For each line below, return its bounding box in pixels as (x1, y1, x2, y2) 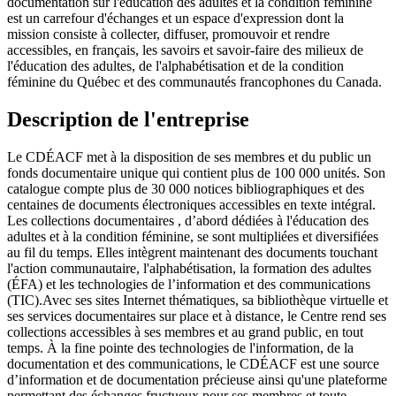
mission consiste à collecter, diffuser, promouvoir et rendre (7, 26, 330, 42)
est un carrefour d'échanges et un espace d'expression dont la (7, 10, 344, 26)
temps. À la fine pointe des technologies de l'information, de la (7, 339, 354, 355)
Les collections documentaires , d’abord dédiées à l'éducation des (7, 212, 369, 228)
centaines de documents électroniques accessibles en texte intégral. (7, 196, 376, 212)
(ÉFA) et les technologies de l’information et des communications (7, 276, 370, 292)
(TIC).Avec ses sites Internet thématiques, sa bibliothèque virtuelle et (7, 292, 388, 308)
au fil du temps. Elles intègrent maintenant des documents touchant (7, 244, 377, 260)
